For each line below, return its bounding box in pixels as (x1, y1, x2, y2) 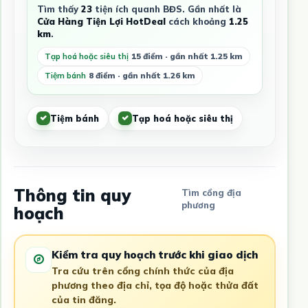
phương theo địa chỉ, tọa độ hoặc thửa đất (52, 278, 258, 291)
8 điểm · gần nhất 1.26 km (88, 70, 195, 81)
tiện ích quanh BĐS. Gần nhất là (91, 3, 241, 15)
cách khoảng (165, 16, 229, 27)
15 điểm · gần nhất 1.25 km (131, 51, 243, 62)
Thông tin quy (13, 185, 131, 206)
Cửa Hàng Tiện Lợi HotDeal (36, 16, 166, 27)
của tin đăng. (52, 293, 116, 306)
